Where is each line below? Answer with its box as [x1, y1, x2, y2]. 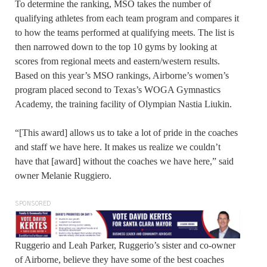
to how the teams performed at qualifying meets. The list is [15, 27, 234, 38]
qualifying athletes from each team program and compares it [15, 13, 239, 24]
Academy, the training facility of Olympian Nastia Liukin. [15, 99, 232, 110]
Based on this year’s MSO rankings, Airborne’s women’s [15, 70, 229, 81]
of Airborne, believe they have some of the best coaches [15, 254, 224, 265]
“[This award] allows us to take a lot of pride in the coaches [15, 128, 238, 138]
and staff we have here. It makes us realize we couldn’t [15, 142, 221, 153]
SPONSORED [15, 201, 51, 207]
